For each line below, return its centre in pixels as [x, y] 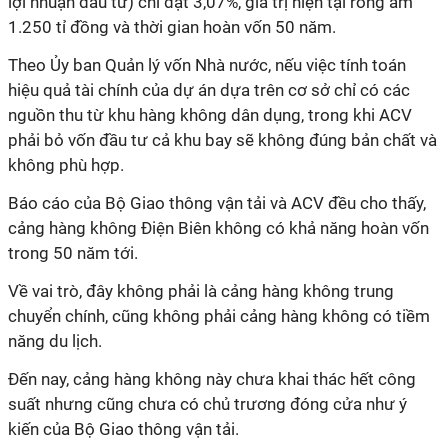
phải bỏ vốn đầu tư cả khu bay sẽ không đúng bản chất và [222, 140]
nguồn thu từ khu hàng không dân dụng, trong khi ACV [210, 115]
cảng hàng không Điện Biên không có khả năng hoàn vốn [218, 228]
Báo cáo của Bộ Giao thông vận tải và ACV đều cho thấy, [217, 203]
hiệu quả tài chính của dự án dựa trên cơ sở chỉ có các [209, 90]
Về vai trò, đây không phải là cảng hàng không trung [201, 291]
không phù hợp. [66, 165]
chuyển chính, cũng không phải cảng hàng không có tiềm [219, 316]
